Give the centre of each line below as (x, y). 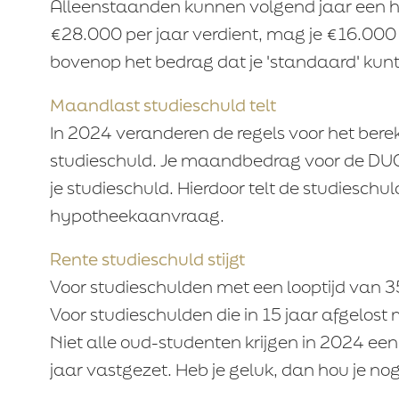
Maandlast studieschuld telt (163, 105)
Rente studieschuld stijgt (147, 259)
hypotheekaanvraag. (137, 216)
